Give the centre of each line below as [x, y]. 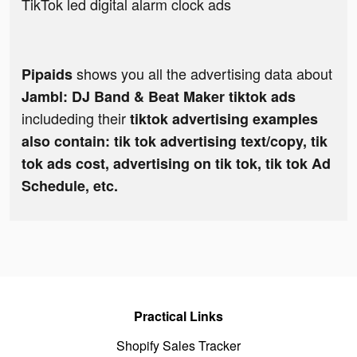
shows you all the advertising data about [202, 74]
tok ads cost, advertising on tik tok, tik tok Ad [176, 164]
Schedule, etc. [70, 186]
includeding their [76, 118]
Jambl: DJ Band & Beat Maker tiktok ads [159, 97]
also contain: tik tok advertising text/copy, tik [175, 141]
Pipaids [47, 75]
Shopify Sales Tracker [178, 346]
